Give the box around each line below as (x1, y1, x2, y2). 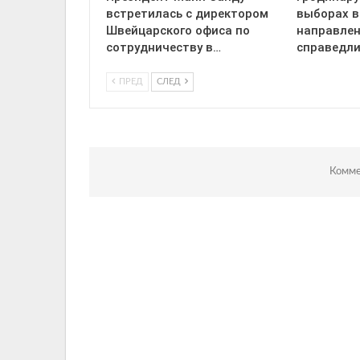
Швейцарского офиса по (106, 23, 250, 39)
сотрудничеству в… (106, 40, 221, 55)
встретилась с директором (106, 6, 268, 22)
